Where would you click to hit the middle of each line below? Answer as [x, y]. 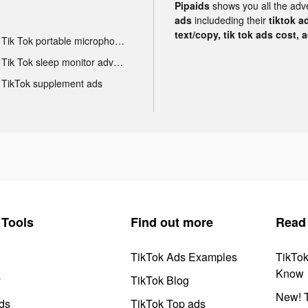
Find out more [172, 222]
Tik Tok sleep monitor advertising [118, 62]
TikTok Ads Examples [184, 256]
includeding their [232, 20]
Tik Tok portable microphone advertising [119, 40]
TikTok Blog [160, 280]
